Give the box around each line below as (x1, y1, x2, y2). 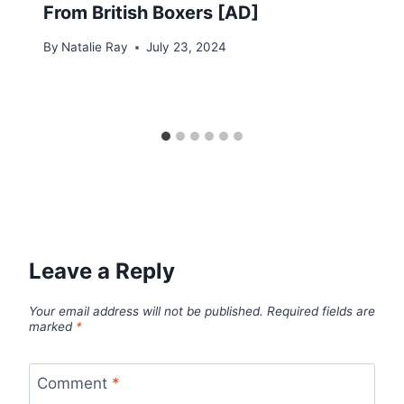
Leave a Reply (29, 258, 175, 285)
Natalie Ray (61, 40, 129, 55)
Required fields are (267, 303, 375, 318)
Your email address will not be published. (29, 303, 263, 318)
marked (29, 318, 76, 334)
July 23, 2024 (146, 40, 227, 55)
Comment (36, 373, 112, 392)
